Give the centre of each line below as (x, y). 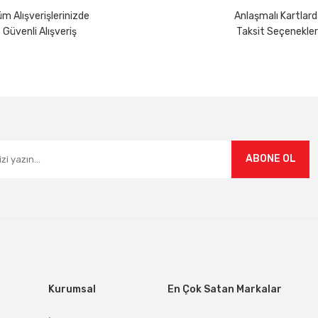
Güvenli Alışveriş (40, 32)
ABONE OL (270, 159)
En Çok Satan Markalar (225, 289)
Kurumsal (72, 289)
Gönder (159, 113)
